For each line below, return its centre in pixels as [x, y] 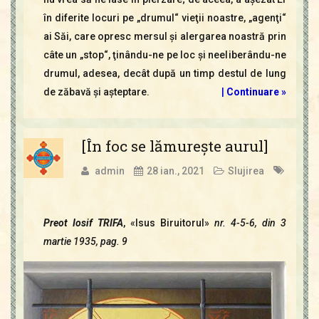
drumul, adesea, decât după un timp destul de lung [164, 73]
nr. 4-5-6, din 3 [247, 223]
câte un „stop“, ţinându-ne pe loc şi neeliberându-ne [164, 54]
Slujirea [246, 171]
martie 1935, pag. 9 [85, 241]
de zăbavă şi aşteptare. [96, 91]
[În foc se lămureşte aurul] [174, 146]
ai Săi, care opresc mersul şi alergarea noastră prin [164, 36]
